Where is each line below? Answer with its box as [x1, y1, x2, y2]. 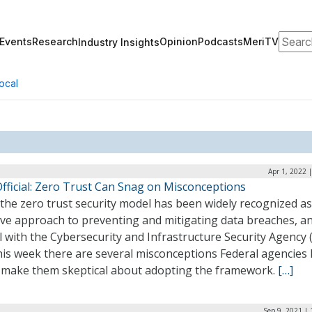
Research [32, 36, 78, 47]
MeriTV [243, 36, 279, 47]
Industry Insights [78, 36, 159, 48]
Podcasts [198, 36, 243, 47]
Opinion [159, 36, 198, 47]
